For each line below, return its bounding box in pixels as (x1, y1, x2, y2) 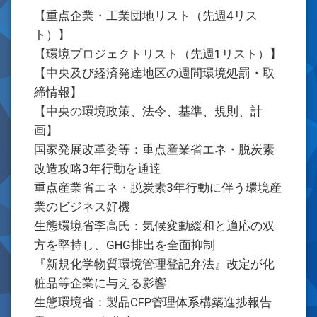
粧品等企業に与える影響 (34, 276, 166, 290)
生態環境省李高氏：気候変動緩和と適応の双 (34, 219, 275, 233)
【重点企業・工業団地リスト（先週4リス (34, 8, 258, 23)
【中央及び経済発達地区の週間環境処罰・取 (34, 66, 275, 80)
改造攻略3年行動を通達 (34, 161, 161, 175)
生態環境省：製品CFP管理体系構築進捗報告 (34, 295, 272, 309)
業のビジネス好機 (34, 200, 130, 214)
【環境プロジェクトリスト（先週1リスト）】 (34, 47, 282, 61)
